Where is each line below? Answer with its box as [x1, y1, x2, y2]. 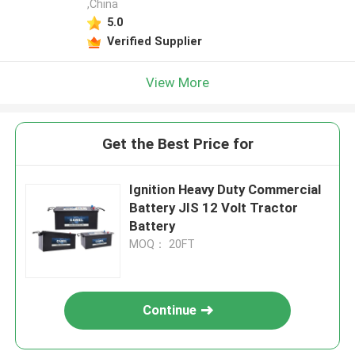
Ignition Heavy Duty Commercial [129, 181, 322, 198]
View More [146, 74, 209, 90]
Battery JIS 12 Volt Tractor [129, 200, 299, 216]
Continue [143, 302, 197, 319]
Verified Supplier [106, 34, 202, 48]
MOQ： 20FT [129, 238, 196, 251]
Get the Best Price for [101, 135, 254, 154]
